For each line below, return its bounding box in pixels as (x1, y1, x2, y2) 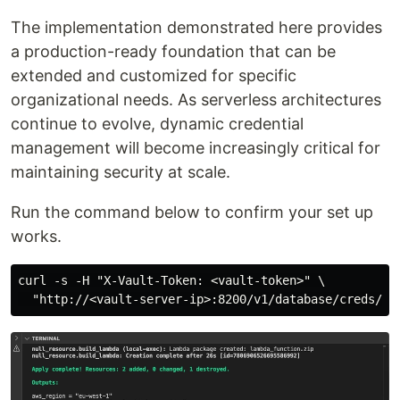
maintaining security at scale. (11, 162, 230, 182)
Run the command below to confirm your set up (11, 203, 373, 222)
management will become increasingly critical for (11, 138, 380, 158)
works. (11, 227, 62, 246)
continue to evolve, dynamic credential (11, 114, 304, 134)
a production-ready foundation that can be (11, 42, 336, 62)
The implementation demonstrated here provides (11, 18, 382, 37)
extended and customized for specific (11, 66, 296, 86)
